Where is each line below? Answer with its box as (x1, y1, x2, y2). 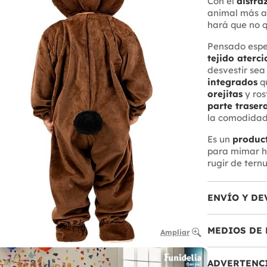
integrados (207, 76, 257, 88)
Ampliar (160, 227, 190, 237)
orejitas (207, 88, 243, 100)
